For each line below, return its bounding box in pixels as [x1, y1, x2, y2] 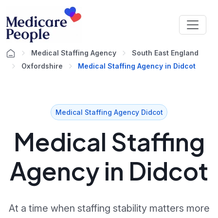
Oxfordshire [21, 62, 63, 70]
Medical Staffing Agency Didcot [55, 108, 163, 116]
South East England [132, 49, 199, 57]
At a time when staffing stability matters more [8, 202, 210, 214]
